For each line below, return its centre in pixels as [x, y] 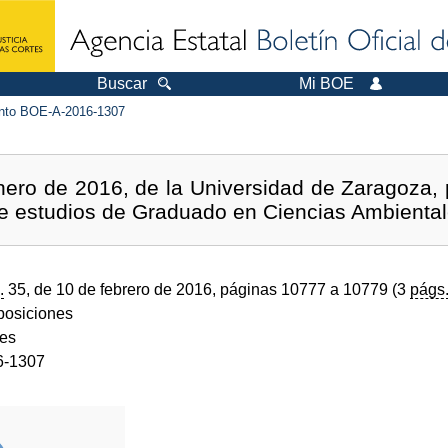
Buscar [122, 83]
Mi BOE [326, 83]
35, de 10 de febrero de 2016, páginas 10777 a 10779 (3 [207, 289]
